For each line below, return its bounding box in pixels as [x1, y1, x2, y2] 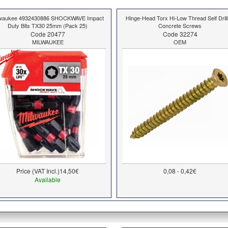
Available [35, 175, 61, 184]
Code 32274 [162, 29, 197, 38]
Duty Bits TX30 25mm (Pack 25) [8, 21, 88, 30]
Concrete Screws [158, 21, 202, 30]
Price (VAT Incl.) [16, 166, 60, 175]
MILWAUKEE [32, 37, 64, 46]
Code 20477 [30, 29, 65, 38]
